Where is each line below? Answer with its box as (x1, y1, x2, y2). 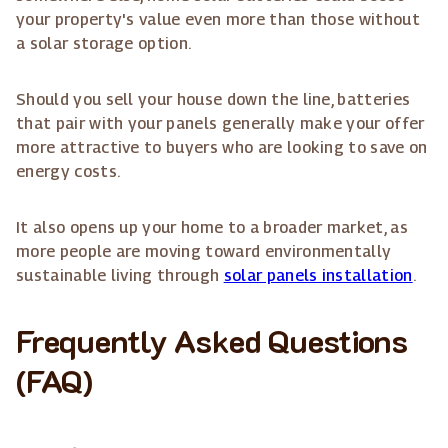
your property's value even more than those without (16, 10, 421, 30)
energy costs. (16, 162, 121, 182)
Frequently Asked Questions (16, 319, 408, 362)
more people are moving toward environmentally (16, 242, 392, 262)
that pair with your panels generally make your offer (16, 114, 425, 134)
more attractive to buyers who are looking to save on (16, 138, 428, 158)
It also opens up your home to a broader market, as (16, 218, 409, 238)
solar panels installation (223, 266, 413, 286)
